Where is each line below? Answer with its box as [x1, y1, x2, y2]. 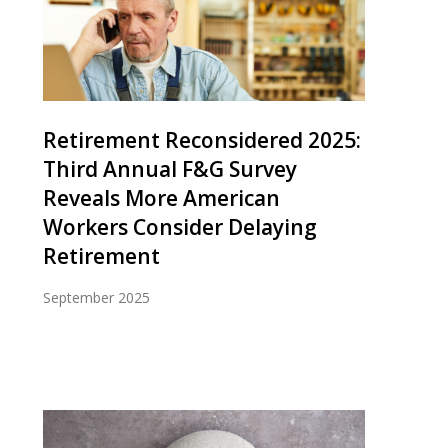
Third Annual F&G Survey [43, 154, 297, 183]
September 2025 [43, 287, 150, 307]
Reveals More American [43, 183, 280, 212]
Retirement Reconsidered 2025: [43, 125, 361, 154]
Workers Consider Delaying [43, 212, 317, 241]
